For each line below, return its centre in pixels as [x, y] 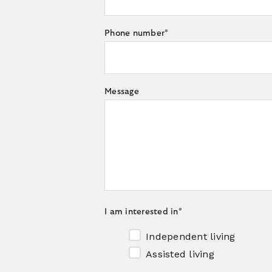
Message [122, 91]
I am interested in [141, 212]
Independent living [191, 236]
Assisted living [180, 254]
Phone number [134, 33]
